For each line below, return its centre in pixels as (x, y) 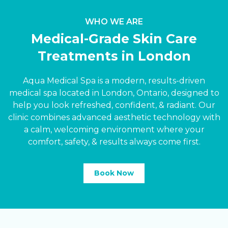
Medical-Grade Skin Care (114, 39)
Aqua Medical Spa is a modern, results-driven (114, 81)
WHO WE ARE (114, 22)
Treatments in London (114, 56)
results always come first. (149, 142)
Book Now (114, 173)
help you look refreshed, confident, (86, 105)
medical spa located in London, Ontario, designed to (114, 93)
